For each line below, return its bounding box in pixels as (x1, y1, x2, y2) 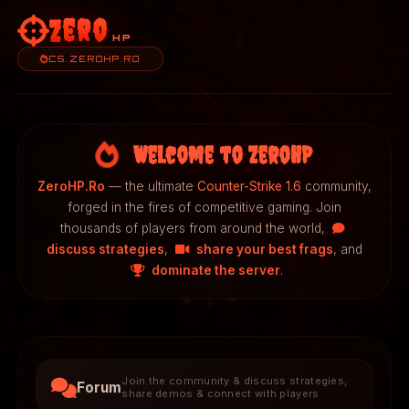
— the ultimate (105, 178, 197, 194)
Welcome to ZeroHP (128, 141, 312, 169)
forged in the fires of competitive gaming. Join (68, 199, 341, 215)
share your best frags (196, 241, 333, 257)
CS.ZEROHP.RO (49, 53, 142, 65)
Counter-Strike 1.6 (197, 178, 301, 194)
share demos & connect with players (121, 387, 320, 401)
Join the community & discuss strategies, (121, 374, 348, 388)
